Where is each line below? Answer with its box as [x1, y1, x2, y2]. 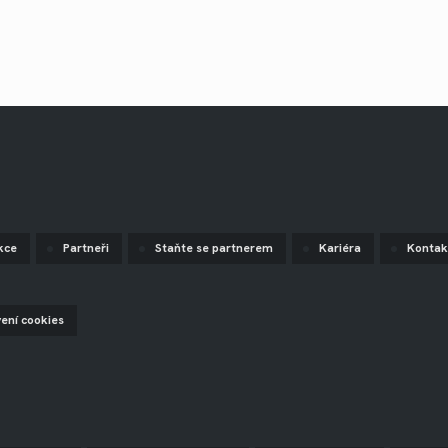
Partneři [63, 240, 109, 257]
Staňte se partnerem [155, 240, 273, 257]
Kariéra [319, 240, 361, 257]
